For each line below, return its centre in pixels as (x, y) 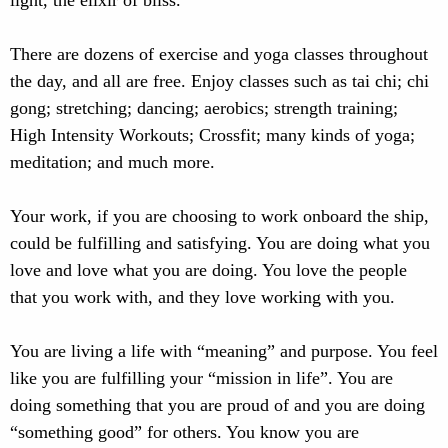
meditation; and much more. (112, 162)
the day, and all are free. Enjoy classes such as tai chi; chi (219, 81)
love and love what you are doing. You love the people (208, 270)
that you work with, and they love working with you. (202, 297)
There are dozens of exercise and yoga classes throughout (219, 54)
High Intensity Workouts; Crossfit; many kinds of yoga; (212, 135)
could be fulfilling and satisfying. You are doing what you (220, 243)
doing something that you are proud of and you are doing (217, 405)
